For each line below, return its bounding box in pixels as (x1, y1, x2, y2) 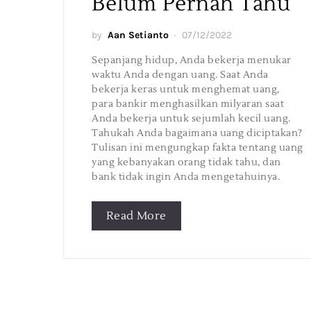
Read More (106, 209, 167, 223)
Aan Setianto (108, 29, 169, 41)
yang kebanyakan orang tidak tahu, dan (92, 156, 281, 169)
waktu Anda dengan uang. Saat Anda (92, 69, 269, 81)
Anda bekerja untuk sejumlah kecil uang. (92, 112, 291, 125)
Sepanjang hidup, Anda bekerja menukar (92, 54, 292, 67)
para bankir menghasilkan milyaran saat (92, 98, 284, 110)
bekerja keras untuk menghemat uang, (92, 83, 280, 96)
